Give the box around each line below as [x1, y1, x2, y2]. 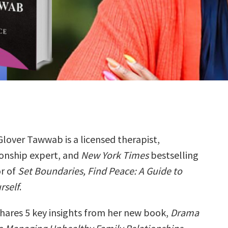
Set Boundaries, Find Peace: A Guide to [18, 164, 182, 177]
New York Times [79, 149, 149, 161]
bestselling [149, 149, 198, 161]
